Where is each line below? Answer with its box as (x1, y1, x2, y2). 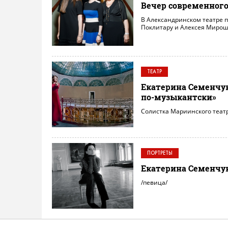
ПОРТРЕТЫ (147, 150, 173, 156)
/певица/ (141, 178, 167, 187)
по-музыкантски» (141, 92, 216, 102)
